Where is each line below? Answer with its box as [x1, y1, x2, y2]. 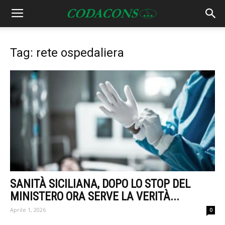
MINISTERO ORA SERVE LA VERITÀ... [10, 190, 179, 204]
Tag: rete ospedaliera [10, 46, 124, 60]
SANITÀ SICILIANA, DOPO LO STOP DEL [10, 177, 190, 191]
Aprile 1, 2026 [10, 206, 46, 214]
